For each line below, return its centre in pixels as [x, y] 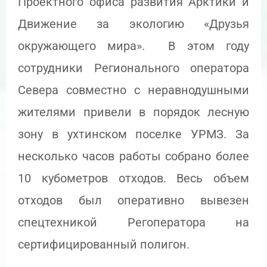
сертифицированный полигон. [104, 244]
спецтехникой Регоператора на [133, 222]
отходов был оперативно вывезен [133, 200]
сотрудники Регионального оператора [133, 68]
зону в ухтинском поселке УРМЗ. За [133, 134]
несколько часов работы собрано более [133, 156]
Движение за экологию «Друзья [133, 24]
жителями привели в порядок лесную [133, 112]
